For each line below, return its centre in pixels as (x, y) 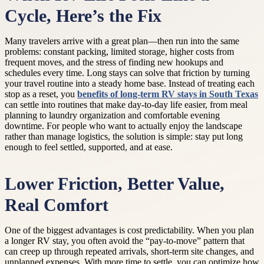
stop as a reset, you (41, 94)
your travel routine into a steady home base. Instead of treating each (130, 83)
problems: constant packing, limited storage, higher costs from (119, 52)
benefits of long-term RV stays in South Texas (168, 94)
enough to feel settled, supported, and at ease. (89, 147)
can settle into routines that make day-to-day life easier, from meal (126, 105)
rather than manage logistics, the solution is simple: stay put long (124, 136)
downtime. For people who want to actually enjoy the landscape (123, 126)
